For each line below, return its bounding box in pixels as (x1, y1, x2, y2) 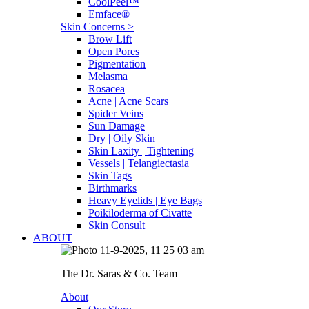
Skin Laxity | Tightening (88, 145, 194, 157)
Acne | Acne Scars (88, 95, 168, 107)
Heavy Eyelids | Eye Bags (88, 195, 202, 206)
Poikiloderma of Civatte (88, 207, 192, 219)
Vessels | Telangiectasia (88, 157, 189, 169)
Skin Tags (88, 170, 132, 181)
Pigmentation (88, 58, 146, 70)
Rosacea (88, 83, 125, 94)
